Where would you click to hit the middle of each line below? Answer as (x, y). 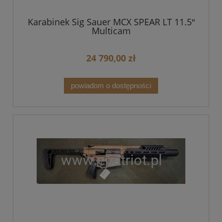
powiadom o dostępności (111, 85)
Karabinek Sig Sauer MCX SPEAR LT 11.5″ (111, 22)
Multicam (111, 31)
